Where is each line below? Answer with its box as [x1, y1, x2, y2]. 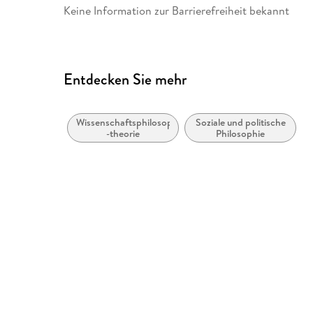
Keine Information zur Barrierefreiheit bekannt [64, 2, 290, 18]
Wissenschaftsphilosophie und [76, 115, 204, 130]
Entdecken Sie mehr [64, 68, 187, 90]
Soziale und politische [195, 115, 286, 130]
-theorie [106, 126, 140, 141]
